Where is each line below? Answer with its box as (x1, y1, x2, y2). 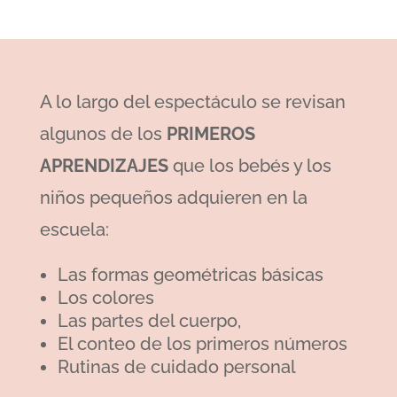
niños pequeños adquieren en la (39, 187, 307, 209)
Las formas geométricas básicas (57, 264, 323, 286)
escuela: (39, 219, 109, 241)
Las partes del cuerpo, (57, 310, 241, 332)
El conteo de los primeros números (57, 333, 347, 355)
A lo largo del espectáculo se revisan (39, 91, 346, 113)
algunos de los (39, 123, 167, 145)
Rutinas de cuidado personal (57, 356, 296, 378)
